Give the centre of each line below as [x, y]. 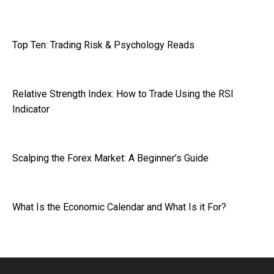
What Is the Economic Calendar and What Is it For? [119, 207]
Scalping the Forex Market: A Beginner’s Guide [110, 158]
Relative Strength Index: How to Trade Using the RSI [123, 94]
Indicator [31, 109]
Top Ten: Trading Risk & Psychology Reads [103, 45]
